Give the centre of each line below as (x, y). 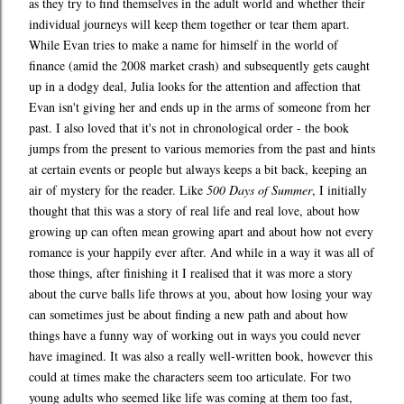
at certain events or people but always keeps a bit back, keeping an (198, 170)
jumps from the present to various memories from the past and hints (202, 149)
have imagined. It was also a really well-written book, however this (201, 356)
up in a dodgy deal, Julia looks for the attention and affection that (195, 87)
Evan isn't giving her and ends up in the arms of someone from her (200, 107)
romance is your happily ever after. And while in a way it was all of (202, 252)
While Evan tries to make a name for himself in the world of (184, 45)
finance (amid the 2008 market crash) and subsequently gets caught (199, 66)
